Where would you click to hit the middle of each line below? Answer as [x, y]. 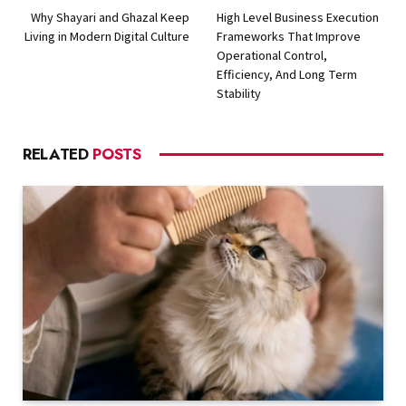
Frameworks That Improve [289, 36]
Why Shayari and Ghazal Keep [110, 17]
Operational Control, [272, 55]
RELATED [58, 154]
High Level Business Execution [298, 17]
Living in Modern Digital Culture [107, 36]
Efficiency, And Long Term [287, 74]
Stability [239, 93]
